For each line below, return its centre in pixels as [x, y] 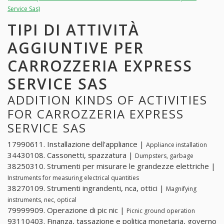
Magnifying [181, 189]
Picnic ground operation [161, 211]
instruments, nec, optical [42, 200]
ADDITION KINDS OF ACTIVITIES [107, 99]
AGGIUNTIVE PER [76, 47]
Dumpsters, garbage [164, 156]
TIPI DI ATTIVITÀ [73, 29]
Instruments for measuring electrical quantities [73, 178]
